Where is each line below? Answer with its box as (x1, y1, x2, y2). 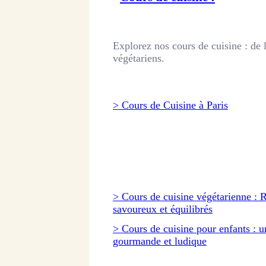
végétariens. (113, 52, 164, 65)
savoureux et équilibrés (113, 203, 213, 216)
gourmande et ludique (113, 235, 207, 248)
